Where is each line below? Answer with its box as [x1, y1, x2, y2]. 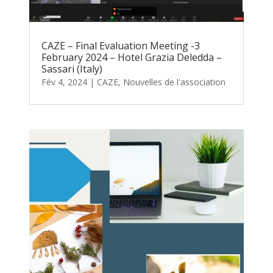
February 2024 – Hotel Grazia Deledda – [41, 50, 222, 64]
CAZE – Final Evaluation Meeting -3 [41, 38, 200, 52]
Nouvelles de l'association [123, 76, 226, 88]
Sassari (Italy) [41, 62, 103, 76]
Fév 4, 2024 [41, 76, 88, 88]
